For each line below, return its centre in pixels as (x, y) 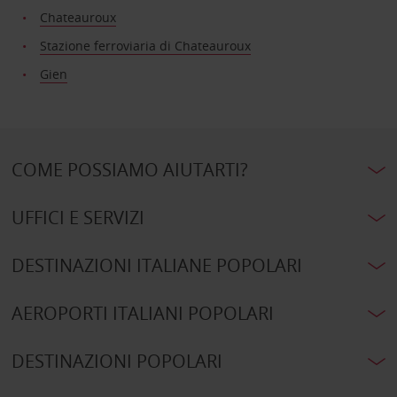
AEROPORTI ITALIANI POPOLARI (142, 314)
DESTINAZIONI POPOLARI (117, 362)
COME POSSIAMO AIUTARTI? (129, 170)
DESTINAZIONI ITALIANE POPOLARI (156, 266)
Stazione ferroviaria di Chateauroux (146, 46)
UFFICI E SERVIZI (78, 218)
